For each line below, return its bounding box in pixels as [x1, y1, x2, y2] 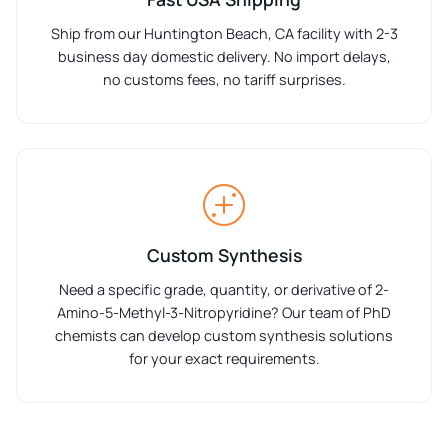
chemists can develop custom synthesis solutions [55, 326, 393, 346]
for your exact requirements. [128, 349, 320, 369]
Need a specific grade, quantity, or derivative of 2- [59, 280, 389, 300]
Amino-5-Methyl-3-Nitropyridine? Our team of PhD [57, 303, 391, 323]
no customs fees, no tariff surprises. [102, 70, 346, 90]
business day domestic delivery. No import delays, [57, 47, 391, 67]
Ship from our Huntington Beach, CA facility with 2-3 [50, 24, 398, 44]
